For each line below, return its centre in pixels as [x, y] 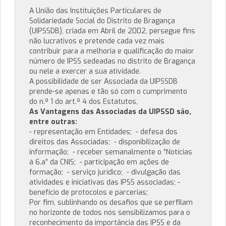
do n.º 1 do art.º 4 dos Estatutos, [83, 101]
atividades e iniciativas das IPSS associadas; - [105, 182]
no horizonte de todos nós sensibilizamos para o [110, 212]
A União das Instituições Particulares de [95, 11]
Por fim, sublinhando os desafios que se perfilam [111, 202]
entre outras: [53, 122]
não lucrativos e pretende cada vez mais [97, 41]
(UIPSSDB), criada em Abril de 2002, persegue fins [112, 31]
